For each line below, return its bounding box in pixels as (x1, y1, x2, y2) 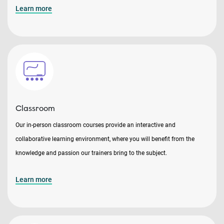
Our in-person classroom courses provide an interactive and (15, 121, 175, 128)
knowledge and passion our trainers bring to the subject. (15, 149, 168, 156)
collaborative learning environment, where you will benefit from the (15, 135, 194, 142)
